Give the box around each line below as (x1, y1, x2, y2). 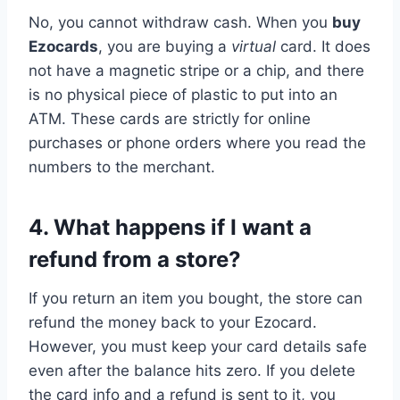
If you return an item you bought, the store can (29, 288, 362, 307)
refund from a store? (29, 246, 241, 272)
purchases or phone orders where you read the (29, 133, 366, 152)
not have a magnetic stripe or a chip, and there (29, 61, 364, 79)
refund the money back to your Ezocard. (29, 312, 317, 331)
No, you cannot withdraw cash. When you (29, 12, 332, 31)
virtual (231, 37, 276, 55)
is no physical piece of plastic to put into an (29, 85, 337, 104)
